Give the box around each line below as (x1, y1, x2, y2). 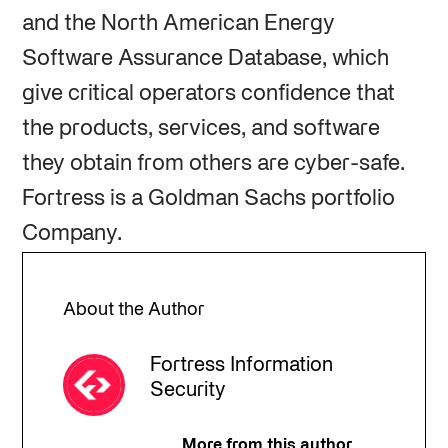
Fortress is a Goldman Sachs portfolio (21, 188, 395, 209)
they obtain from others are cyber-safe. (21, 153, 405, 174)
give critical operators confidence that (21, 83, 395, 104)
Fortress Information (149, 356, 333, 375)
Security (149, 381, 226, 400)
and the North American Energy (21, 13, 335, 34)
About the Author (62, 301, 204, 319)
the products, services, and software (21, 118, 380, 139)
